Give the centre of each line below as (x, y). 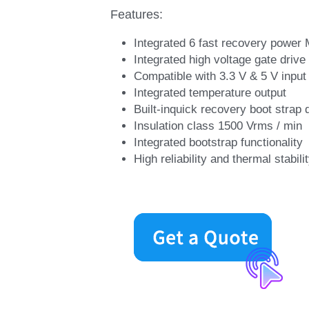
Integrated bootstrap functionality (218, 142)
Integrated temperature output (210, 92)
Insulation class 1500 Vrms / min (218, 126)
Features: (136, 14)
